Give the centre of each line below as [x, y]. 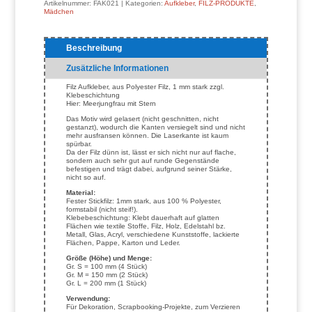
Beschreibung [94, 48]
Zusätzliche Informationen [117, 69]
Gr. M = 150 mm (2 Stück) [107, 275]
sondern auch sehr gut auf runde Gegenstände [142, 161]
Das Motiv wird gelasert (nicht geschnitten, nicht [142, 119]
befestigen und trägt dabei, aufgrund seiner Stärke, [149, 169]
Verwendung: [88, 299]
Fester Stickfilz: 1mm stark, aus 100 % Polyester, [143, 201]
